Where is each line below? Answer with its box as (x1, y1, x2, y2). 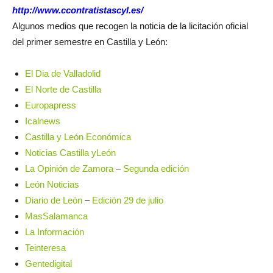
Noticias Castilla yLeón (25, 147, 116, 158)
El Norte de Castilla (25, 84, 101, 94)
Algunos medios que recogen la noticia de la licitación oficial (12, 21, 248, 31)
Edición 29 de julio (92, 195, 163, 205)
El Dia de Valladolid (25, 68, 101, 79)
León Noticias (25, 179, 79, 190)
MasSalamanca (25, 211, 88, 221)
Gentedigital (25, 258, 72, 269)
